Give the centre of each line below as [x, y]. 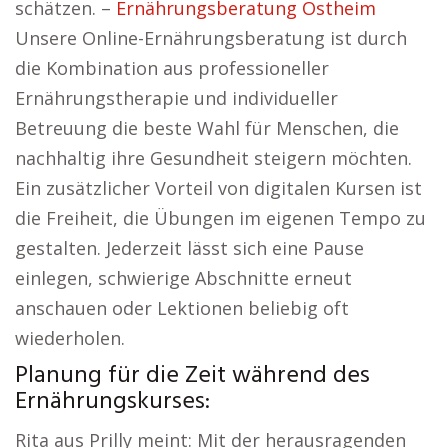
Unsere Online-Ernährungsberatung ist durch [211, 38]
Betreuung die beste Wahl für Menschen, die [207, 128]
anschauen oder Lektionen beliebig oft [182, 308]
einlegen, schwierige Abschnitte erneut [183, 278]
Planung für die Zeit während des [192, 376]
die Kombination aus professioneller [172, 68]
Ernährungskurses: [112, 402]
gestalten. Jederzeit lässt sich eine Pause [189, 248]
